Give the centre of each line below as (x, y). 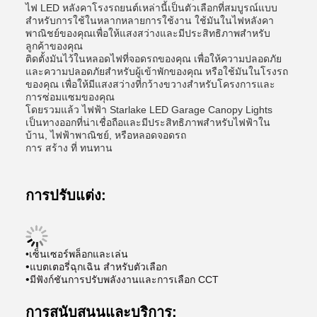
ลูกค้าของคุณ (54, 46)
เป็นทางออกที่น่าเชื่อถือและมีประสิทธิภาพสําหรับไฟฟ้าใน (148, 122)
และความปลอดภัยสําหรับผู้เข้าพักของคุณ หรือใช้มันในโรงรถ (157, 71)
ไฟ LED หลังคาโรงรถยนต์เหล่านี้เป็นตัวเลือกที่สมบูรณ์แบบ (151, 8)
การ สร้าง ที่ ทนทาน (69, 148)
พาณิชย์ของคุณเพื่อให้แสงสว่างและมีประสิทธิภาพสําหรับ (148, 33)
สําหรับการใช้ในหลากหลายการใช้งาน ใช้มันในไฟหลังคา (150, 21)
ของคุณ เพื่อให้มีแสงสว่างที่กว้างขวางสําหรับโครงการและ (150, 84)
